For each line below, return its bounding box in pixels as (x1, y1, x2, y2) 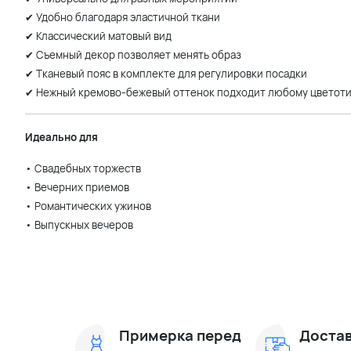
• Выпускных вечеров (25, 218, 133, 232)
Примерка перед (118, 325, 241, 346)
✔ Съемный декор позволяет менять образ (25, 48, 241, 62)
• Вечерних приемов (25, 180, 129, 194)
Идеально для (25, 130, 98, 144)
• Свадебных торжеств (25, 161, 141, 175)
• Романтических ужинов (25, 199, 151, 213)
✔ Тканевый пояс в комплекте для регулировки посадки (25, 67, 307, 81)
